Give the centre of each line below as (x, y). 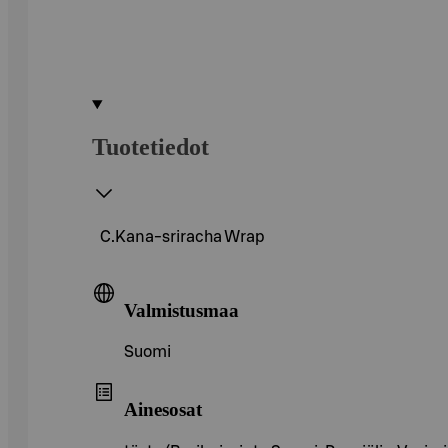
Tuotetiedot (150, 146)
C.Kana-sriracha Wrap (182, 236)
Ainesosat (163, 409)
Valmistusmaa (181, 310)
